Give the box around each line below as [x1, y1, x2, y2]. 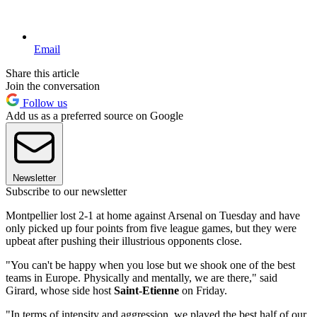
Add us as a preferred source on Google [6, 110, 183, 122]
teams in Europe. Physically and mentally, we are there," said [6, 272, 277, 284]
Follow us [20, 97, 67, 110]
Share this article [6, 67, 79, 80]
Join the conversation [6, 80, 100, 93]
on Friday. [179, 284, 227, 297]
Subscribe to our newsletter [6, 185, 127, 198]
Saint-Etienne [114, 284, 179, 297]
